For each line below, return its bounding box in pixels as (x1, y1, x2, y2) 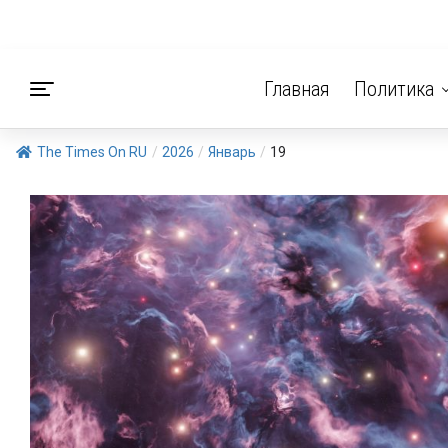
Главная (263, 77, 330, 101)
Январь (208, 144, 256, 160)
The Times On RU (37, 144, 147, 160)
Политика (353, 77, 434, 101)
